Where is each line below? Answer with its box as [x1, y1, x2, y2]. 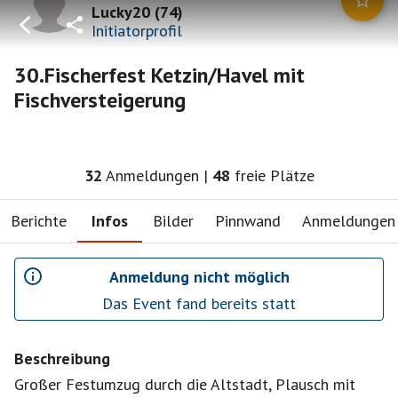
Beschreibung [14, 348, 110, 369]
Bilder [153, 210, 194, 231]
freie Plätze [234, 165, 314, 186]
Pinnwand [215, 210, 281, 231]
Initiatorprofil [92, 20, 182, 41]
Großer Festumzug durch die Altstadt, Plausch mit [14, 374, 355, 394]
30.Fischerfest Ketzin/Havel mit [14, 61, 305, 89]
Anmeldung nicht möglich [108, 266, 290, 287]
